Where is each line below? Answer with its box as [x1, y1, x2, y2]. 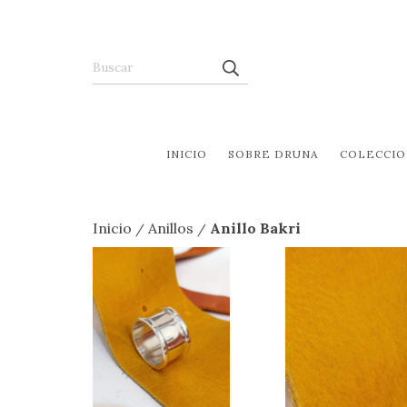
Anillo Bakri [210, 219, 301, 238]
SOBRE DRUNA [227, 147, 319, 162]
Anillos [148, 219, 194, 238]
